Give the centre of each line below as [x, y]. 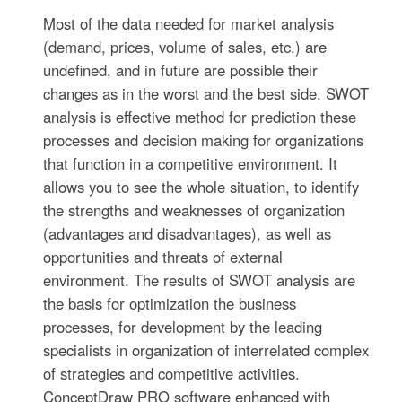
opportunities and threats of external [163, 257]
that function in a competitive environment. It [191, 164]
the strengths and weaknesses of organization [194, 210]
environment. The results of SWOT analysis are [200, 280]
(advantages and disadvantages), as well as [188, 234]
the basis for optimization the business [170, 304]
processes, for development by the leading [183, 327]
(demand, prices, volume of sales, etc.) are [185, 47]
